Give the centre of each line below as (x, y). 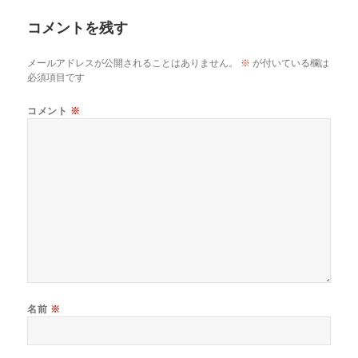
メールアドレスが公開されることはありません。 (133, 63)
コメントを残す (78, 28)
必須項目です (56, 78)
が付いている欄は (290, 63)
